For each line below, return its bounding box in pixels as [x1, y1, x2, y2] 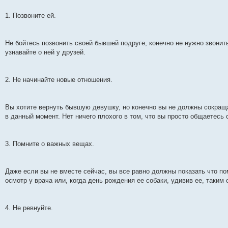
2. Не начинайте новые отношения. [5, 75, 112, 83]
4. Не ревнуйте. [5, 204, 53, 212]
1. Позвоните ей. [5, 11, 56, 19]
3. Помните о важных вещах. [5, 139, 94, 148]
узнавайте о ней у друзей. [5, 48, 85, 56]
